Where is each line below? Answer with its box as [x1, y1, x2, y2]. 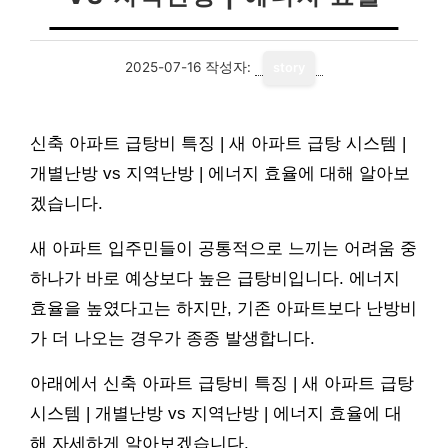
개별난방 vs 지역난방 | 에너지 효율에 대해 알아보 [30, 164, 410, 183]
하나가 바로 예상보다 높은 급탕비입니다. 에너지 [30, 269, 400, 288]
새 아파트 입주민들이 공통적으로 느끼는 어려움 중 [30, 239, 417, 258]
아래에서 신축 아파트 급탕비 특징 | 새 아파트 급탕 [30, 374, 414, 393]
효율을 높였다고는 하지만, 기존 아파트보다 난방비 [30, 299, 417, 318]
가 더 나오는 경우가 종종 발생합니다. [30, 329, 315, 348]
